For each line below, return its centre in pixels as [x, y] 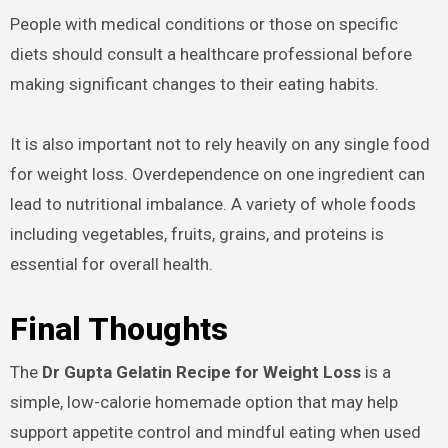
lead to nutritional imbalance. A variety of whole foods [212, 204]
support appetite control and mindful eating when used [215, 431]
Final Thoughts [118, 329]
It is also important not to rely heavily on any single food [219, 144]
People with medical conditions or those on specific [203, 24]
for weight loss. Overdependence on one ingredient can [217, 174]
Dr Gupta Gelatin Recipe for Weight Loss [201, 371]
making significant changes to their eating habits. [194, 84]
